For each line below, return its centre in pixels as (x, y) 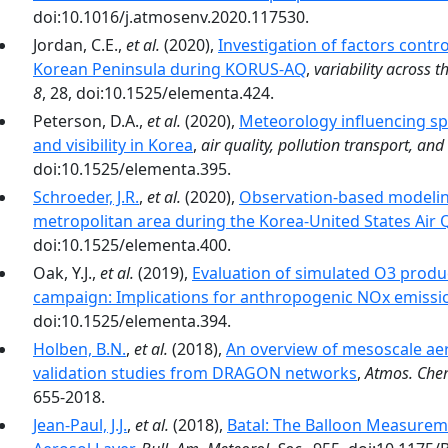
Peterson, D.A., (90, 121)
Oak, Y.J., (66, 273)
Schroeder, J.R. (86, 197)
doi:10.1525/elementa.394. (132, 321)
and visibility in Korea (113, 145)
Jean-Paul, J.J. (80, 425)
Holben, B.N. (79, 349)
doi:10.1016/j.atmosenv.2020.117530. (171, 17)
